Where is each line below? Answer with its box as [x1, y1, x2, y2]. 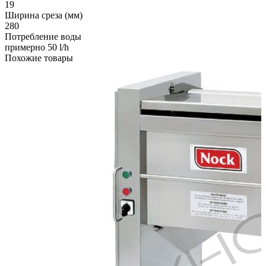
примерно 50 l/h [5, 42, 69, 53]
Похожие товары [5, 53, 73, 64]
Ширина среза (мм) [5, 10, 83, 21]
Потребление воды [5, 31, 81, 42]
